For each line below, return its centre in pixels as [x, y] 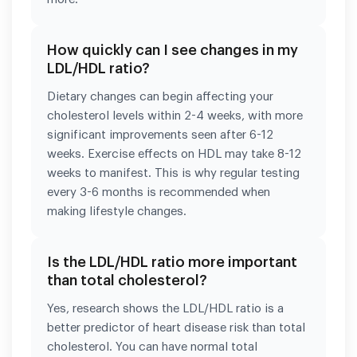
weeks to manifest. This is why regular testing [173, 173]
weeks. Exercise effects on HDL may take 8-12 [174, 154]
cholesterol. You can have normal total [152, 347]
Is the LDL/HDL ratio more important [172, 262]
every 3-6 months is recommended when [159, 192]
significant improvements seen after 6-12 [160, 135]
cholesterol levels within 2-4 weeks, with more [175, 116]
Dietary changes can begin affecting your [160, 96]
